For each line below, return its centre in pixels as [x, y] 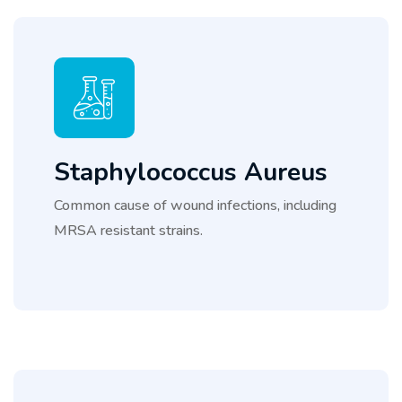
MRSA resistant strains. [128, 230]
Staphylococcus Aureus [191, 172]
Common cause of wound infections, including [195, 205]
